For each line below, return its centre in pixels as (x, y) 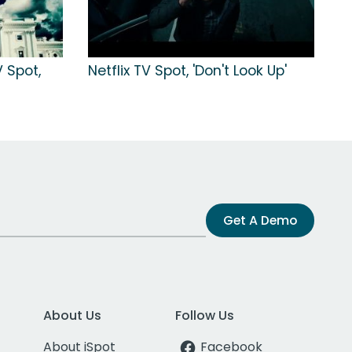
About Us (72, 316)
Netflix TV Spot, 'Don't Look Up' (187, 71)
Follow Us (205, 316)
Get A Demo (260, 221)
